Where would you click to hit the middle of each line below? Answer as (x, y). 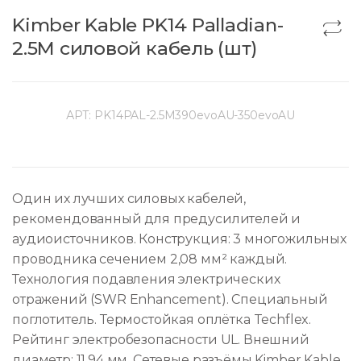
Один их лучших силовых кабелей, (129, 199)
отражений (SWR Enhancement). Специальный (170, 300)
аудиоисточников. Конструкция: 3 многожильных (179, 239)
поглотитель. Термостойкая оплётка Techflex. (162, 320)
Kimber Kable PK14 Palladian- (148, 25)
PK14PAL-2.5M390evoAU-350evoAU (195, 116)
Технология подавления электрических (146, 280)
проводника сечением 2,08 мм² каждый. (150, 259)
